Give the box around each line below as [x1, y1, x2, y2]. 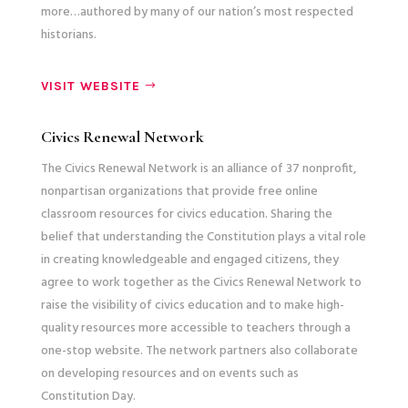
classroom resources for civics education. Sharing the [40, 203, 332, 225]
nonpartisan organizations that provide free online [40, 180, 318, 202]
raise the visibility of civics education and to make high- [40, 294, 344, 316]
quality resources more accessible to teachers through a [40, 317, 351, 339]
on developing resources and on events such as [40, 362, 299, 384]
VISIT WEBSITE [40, 77, 140, 94]
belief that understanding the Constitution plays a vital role [40, 226, 366, 248]
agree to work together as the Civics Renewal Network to [40, 271, 362, 293]
